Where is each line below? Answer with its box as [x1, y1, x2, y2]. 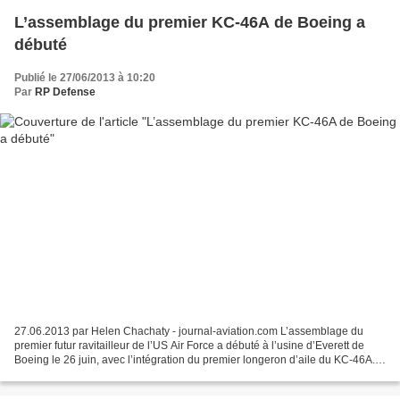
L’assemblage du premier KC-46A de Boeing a [14, 13, 365, 32]
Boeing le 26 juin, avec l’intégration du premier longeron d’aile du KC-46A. [14, 353, 375, 366]
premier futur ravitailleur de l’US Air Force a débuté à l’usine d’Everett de [14, 338, 364, 352]
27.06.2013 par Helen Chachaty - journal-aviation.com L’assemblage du [14, 324, 363, 337]
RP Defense [35, 86, 96, 99]
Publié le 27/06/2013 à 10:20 [14, 71, 155, 85]
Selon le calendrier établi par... [14, 367, 162, 380]
